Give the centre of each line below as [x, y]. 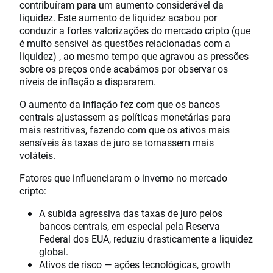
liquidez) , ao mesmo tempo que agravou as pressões [134, 55]
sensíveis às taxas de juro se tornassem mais [117, 142]
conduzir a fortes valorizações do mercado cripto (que [135, 30]
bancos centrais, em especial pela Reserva [129, 225]
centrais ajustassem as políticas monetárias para [125, 116]
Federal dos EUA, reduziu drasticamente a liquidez [146, 238]
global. [54, 251]
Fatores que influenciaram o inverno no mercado [123, 177]
